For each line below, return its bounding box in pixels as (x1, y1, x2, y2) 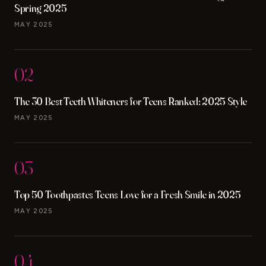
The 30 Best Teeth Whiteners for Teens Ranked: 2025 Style (14, 94, 247, 107)
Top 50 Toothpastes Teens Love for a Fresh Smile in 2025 (14, 188, 241, 201)
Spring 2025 (14, 1, 67, 14)
